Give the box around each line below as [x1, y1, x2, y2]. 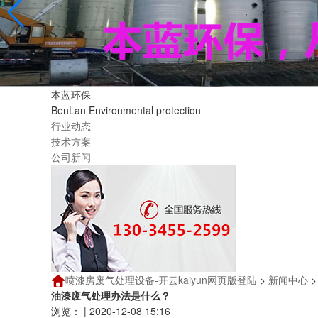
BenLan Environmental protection [51, 103, 201, 117]
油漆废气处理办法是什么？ [51, 288, 170, 303]
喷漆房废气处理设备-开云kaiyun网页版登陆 [65, 273, 257, 287]
